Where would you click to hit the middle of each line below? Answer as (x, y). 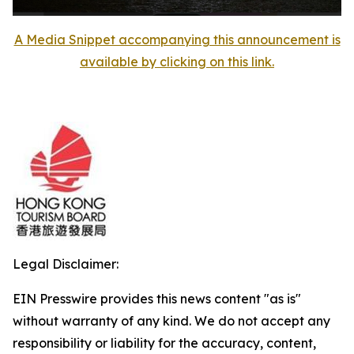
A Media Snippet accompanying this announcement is (177, 39)
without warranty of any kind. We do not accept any (171, 320)
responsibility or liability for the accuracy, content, (164, 343)
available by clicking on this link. (177, 61)
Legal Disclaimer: (66, 264)
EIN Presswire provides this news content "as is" (157, 298)
